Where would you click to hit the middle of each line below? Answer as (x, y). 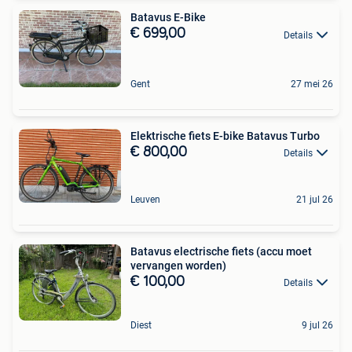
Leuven (145, 199)
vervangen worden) (178, 265)
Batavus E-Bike (168, 18)
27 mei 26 (312, 84)
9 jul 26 (317, 325)
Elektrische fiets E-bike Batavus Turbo (225, 136)
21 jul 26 (315, 199)
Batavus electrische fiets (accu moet (221, 251)
